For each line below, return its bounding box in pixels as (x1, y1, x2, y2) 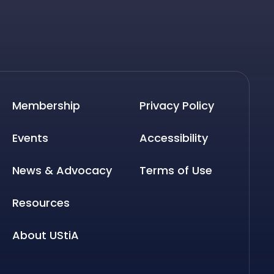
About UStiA (12, 227, 80, 243)
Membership (12, 97, 81, 113)
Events (12, 130, 49, 146)
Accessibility (139, 130, 209, 146)
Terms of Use (139, 162, 213, 178)
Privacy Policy (139, 97, 215, 113)
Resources (12, 194, 70, 210)
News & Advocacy (12, 162, 113, 178)
